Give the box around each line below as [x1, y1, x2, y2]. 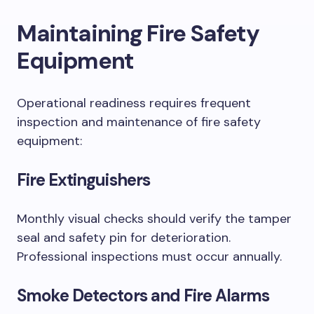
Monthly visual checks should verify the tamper [17, 210, 292, 227]
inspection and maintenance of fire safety [17, 114, 261, 130]
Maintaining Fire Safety [17, 18, 259, 48]
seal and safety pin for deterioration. [17, 229, 231, 246]
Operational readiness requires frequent [17, 95, 251, 111]
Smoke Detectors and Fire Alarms [17, 285, 270, 306]
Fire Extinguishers [17, 169, 150, 191]
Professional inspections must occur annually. [17, 248, 282, 265]
